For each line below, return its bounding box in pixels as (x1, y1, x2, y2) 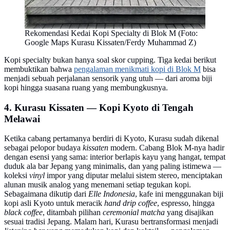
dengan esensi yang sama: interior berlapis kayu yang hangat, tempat (4, 152, 225, 162)
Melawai (4, 113, 40, 124)
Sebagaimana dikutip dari (4, 189, 88, 199)
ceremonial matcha (103, 208, 165, 217)
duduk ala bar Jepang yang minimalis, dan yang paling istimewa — (4, 162, 221, 171)
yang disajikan (165, 208, 214, 217)
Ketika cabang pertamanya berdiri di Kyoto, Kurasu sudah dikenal (4, 134, 219, 143)
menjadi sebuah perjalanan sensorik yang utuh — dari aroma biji (4, 73, 212, 83)
